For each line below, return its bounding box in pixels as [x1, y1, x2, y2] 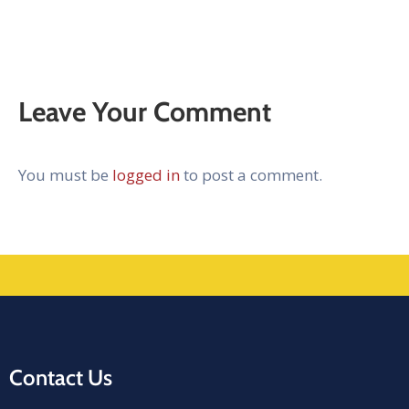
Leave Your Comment [18, 95, 271, 130]
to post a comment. [180, 164, 322, 186]
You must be [18, 164, 112, 186]
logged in [112, 164, 180, 186]
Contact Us [9, 364, 112, 392]
